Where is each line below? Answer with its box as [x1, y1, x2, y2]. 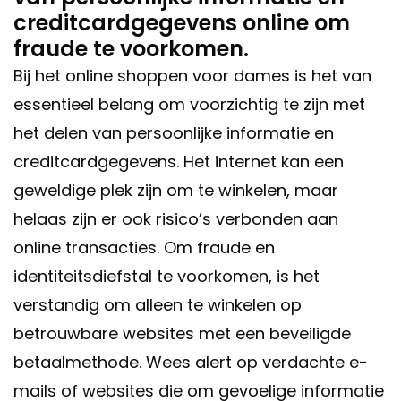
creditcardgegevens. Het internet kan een [13, 150, 344, 174]
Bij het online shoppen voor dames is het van [13, 64, 371, 88]
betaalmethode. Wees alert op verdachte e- [13, 351, 368, 374]
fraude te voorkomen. [13, 34, 249, 64]
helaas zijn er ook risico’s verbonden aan [13, 208, 338, 231]
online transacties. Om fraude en [13, 236, 275, 260]
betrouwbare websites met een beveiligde [13, 322, 351, 346]
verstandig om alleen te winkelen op [13, 294, 302, 317]
